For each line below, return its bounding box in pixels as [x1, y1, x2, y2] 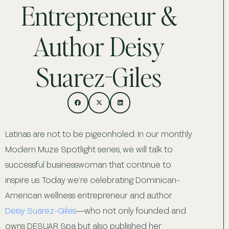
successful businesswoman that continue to [5, 159, 171, 169]
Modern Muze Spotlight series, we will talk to [5, 144, 173, 154]
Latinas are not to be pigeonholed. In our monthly [5, 128, 192, 139]
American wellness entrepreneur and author [5, 190, 172, 200]
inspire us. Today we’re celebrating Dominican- [5, 174, 180, 185]
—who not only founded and [76, 205, 186, 215]
